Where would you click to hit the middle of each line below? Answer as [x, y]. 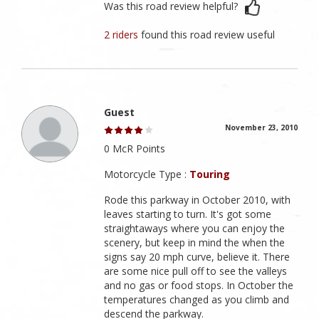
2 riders [123, 35]
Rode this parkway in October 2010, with [198, 200]
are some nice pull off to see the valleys [196, 271]
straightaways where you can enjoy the [195, 229]
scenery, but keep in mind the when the [195, 243]
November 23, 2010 [261, 128]
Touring [210, 174]
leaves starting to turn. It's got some [188, 214]
